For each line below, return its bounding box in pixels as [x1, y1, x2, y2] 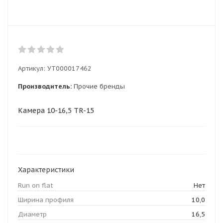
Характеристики [18, 165, 74, 174]
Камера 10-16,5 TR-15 [18, 106, 94, 115]
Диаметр [18, 210, 47, 219]
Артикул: [18, 64, 45, 73]
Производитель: [18, 82, 72, 91]
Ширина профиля [18, 196, 74, 204]
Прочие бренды [74, 82, 125, 91]
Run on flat [18, 181, 53, 190]
